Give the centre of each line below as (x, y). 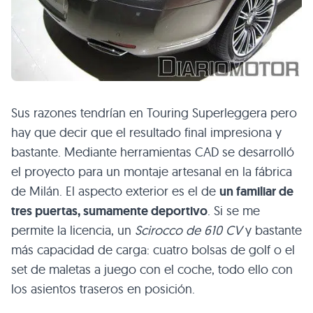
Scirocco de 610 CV (188, 230)
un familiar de (256, 191)
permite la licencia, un (73, 230)
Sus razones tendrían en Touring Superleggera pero (154, 113)
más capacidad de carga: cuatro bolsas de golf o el (153, 250)
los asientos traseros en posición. (103, 289)
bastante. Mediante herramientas (103, 152)
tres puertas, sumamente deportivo (109, 211)
